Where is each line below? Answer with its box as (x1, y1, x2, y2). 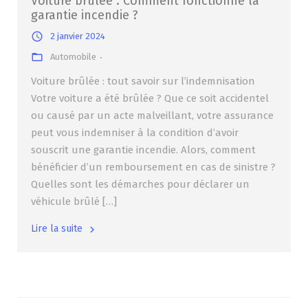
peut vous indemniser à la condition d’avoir (31, 126, 239, 140)
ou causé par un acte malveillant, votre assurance (31, 109, 274, 122)
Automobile (50, 52, 96, 63)
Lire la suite (31, 223, 82, 235)
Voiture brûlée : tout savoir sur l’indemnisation (31, 75, 255, 88)
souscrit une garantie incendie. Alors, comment (31, 144, 256, 157)
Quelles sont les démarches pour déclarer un (31, 178, 250, 191)
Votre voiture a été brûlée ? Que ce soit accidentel (31, 92, 269, 105)
